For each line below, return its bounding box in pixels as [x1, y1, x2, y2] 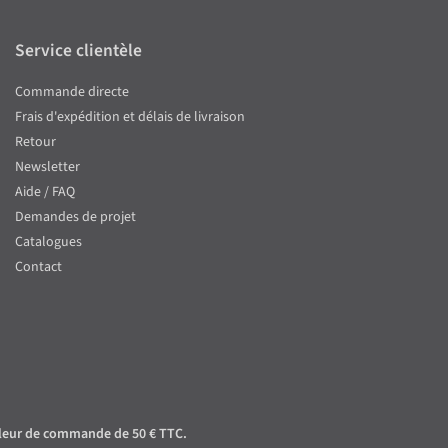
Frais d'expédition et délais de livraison [15, 107, 245, 128]
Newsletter [15, 157, 80, 178]
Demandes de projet [15, 207, 136, 228]
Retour [15, 132, 56, 153]
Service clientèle [15, 38, 142, 64]
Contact [15, 257, 62, 278]
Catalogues [15, 232, 82, 253]
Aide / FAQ [15, 182, 75, 203]
